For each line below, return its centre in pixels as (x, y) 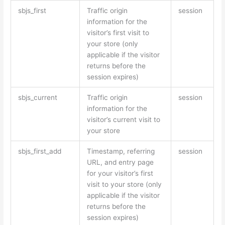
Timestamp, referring (121, 151)
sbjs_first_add (39, 151)
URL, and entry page (120, 162)
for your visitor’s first (120, 173)
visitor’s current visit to (123, 119)
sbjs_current (37, 97)
